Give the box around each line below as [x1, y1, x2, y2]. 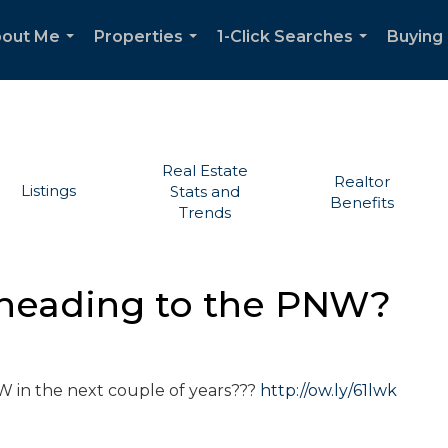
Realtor [334, 171, 391, 191]
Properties [94, 27, 183, 46]
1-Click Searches [217, 27, 353, 46]
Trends [179, 203, 232, 222]
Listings [20, 180, 76, 200]
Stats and [170, 182, 241, 201]
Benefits [330, 192, 395, 212]
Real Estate [162, 161, 249, 180]
